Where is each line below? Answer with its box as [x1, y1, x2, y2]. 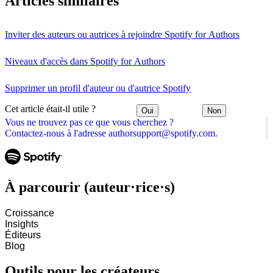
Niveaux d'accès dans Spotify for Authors [5, 56, 165, 67]
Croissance [5, 207, 54, 218]
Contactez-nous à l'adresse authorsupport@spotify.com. [5, 127, 218, 138]
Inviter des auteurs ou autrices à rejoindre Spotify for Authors [5, 29, 239, 40]
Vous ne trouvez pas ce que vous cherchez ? [5, 116, 174, 127]
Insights [5, 218, 38, 229]
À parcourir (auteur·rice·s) [5, 179, 175, 195]
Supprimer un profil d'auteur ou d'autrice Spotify [5, 83, 191, 94]
